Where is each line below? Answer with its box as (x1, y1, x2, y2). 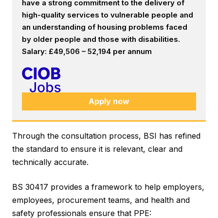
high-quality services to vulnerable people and (22, 10, 193, 19)
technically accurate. (12, 157, 91, 167)
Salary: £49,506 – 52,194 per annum (22, 47, 152, 56)
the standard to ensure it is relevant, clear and (12, 144, 182, 154)
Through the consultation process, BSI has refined (12, 131, 200, 141)
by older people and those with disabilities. (22, 35, 180, 44)
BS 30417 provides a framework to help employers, (12, 182, 204, 192)
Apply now (89, 96, 129, 107)
